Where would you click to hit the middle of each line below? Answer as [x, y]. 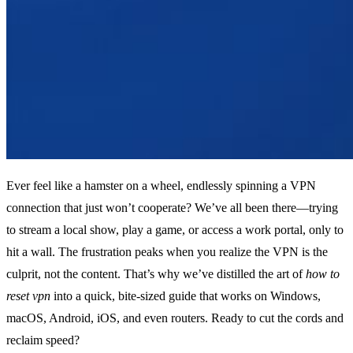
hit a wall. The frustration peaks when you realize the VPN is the [167, 252]
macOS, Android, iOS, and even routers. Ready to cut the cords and [175, 318]
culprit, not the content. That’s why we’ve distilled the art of [156, 274]
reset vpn [28, 296]
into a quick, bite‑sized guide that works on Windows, [186, 296]
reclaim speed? [43, 340]
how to [323, 274]
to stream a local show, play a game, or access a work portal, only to [175, 230]
